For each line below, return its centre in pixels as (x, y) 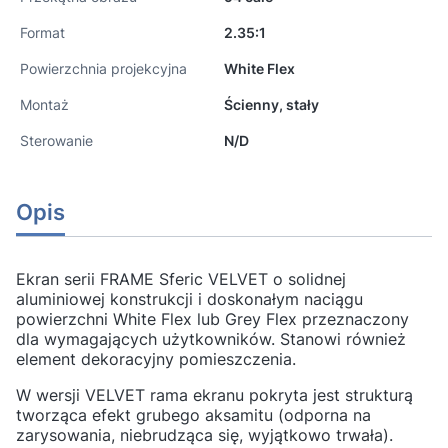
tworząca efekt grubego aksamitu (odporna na (193, 414)
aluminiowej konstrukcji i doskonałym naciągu (189, 298)
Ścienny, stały (271, 104)
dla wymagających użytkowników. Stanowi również (211, 338)
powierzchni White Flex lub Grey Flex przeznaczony (212, 318)
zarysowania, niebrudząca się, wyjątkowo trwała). (204, 434)
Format (42, 32)
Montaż (44, 104)
